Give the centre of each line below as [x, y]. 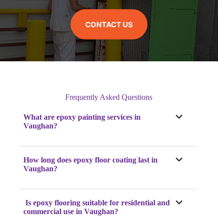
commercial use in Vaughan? [71, 212]
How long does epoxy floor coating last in [91, 160]
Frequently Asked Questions [109, 97]
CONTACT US [109, 24]
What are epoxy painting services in [82, 117]
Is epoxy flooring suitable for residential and [97, 203]
